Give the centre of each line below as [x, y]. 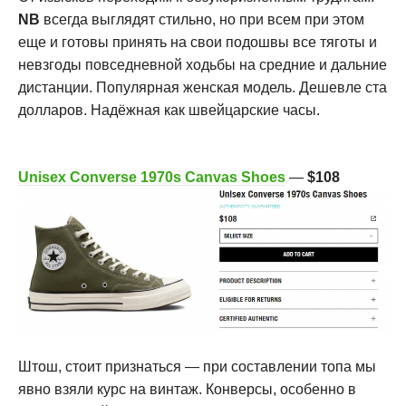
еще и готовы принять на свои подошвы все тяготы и [198, 42]
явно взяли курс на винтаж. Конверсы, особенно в [187, 389]
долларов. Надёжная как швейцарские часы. [169, 110]
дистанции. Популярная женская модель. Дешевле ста [203, 87]
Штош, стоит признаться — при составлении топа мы [197, 366]
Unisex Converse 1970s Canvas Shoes [152, 177]
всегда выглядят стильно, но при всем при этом [204, 19]
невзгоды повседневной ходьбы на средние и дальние [203, 64]
